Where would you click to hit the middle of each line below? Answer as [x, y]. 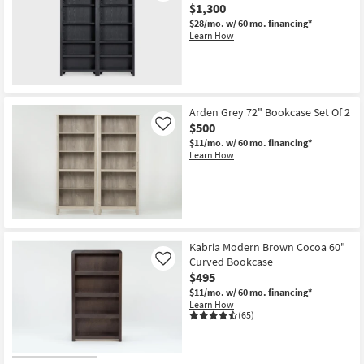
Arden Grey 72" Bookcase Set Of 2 [270, 113]
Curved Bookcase [231, 261]
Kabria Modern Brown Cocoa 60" [267, 247]
